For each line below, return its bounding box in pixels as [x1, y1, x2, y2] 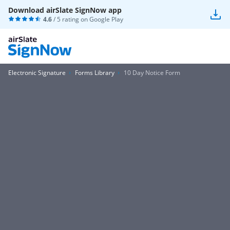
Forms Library [75, 68, 114, 77]
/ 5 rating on [52, 15, 89, 24]
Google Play [89, 15, 123, 24]
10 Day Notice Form [124, 68, 180, 77]
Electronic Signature [8, 68, 66, 77]
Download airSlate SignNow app [8, 5, 122, 15]
